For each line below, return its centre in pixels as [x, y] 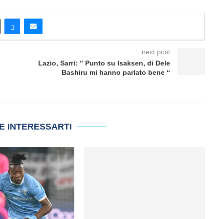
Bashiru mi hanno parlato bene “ [116, 72]
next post [156, 52]
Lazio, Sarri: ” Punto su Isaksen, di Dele [104, 63]
